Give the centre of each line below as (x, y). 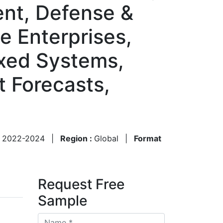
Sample (62, 200)
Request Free (81, 184)
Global (106, 138)
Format (148, 138)
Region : (77, 138)
